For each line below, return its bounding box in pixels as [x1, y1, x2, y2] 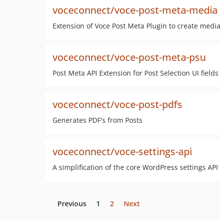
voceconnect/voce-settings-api [53, 145, 192, 158]
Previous [57, 199, 86, 208]
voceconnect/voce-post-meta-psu [53, 51, 206, 64]
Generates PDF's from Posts [53, 115, 142, 125]
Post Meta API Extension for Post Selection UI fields [53, 68, 219, 78]
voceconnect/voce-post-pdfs [53, 98, 182, 111]
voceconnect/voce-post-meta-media [53, 3, 218, 17]
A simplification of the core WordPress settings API [53, 163, 218, 172]
